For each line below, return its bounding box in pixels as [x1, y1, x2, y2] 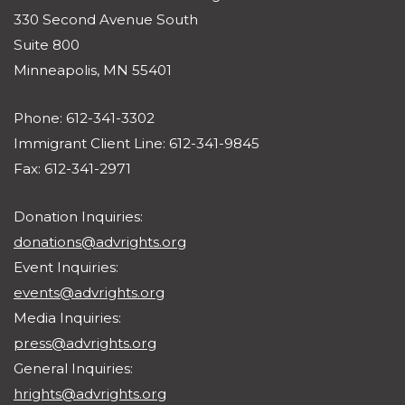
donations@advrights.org [14, 232, 186, 250]
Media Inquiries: [14, 308, 121, 326]
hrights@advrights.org [14, 384, 166, 402]
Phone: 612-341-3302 [14, 108, 155, 127]
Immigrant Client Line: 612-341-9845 [14, 134, 259, 152]
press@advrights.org [14, 334, 156, 352]
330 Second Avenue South [14, 10, 198, 28]
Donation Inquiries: [14, 207, 143, 225]
